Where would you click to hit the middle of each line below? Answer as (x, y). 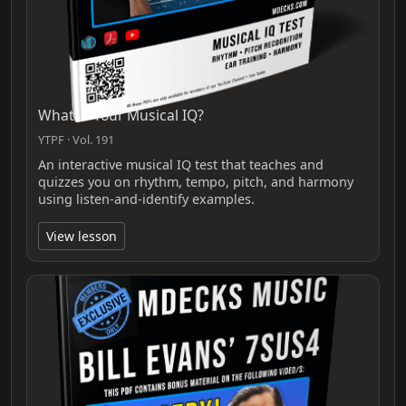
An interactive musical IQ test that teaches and (181, 164)
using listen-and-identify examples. (146, 198)
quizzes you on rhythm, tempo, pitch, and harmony (196, 181)
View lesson (82, 236)
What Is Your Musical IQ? (121, 115)
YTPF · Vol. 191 (76, 139)
